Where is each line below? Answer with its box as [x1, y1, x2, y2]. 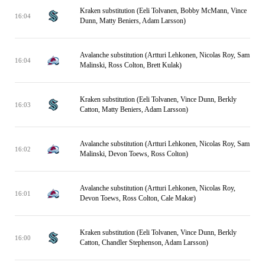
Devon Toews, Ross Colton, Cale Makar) [80, 194, 196, 202]
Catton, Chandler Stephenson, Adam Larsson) [80, 238, 208, 247]
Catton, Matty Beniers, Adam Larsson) [80, 105, 188, 114]
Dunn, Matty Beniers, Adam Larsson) [80, 17, 186, 25]
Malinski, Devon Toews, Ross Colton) [80, 150, 188, 158]
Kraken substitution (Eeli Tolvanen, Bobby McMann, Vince [80, 7, 247, 15]
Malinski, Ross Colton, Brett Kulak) [80, 61, 182, 69]
